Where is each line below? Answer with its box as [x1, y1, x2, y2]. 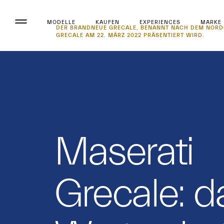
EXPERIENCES [139, 18, 180, 25]
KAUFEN [95, 18, 119, 25]
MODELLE [47, 18, 75, 25]
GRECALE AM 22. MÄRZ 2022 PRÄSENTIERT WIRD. [55, 32, 204, 38]
